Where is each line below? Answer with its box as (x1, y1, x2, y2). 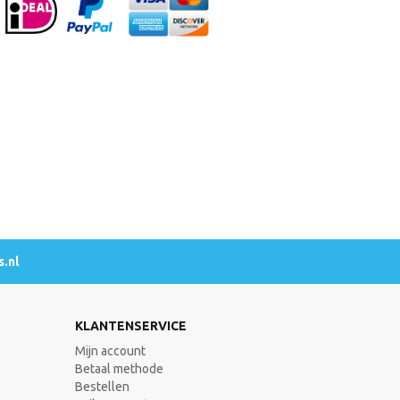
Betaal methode (74, 362, 163, 377)
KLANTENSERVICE (74, 319, 187, 334)
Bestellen (74, 379, 129, 395)
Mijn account (74, 344, 146, 359)
